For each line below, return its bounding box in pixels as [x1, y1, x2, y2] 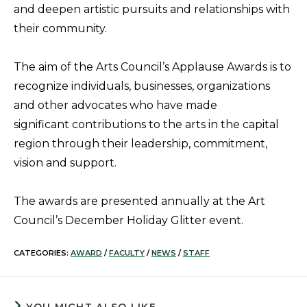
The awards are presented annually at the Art [14, 195, 265, 208]
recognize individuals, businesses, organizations [14, 79, 270, 93]
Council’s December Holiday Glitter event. [14, 214, 243, 227]
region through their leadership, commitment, [14, 137, 267, 150]
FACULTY [109, 248, 145, 258]
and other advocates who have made [14, 99, 217, 112]
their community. [14, 22, 107, 35]
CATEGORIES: [14, 248, 71, 258]
